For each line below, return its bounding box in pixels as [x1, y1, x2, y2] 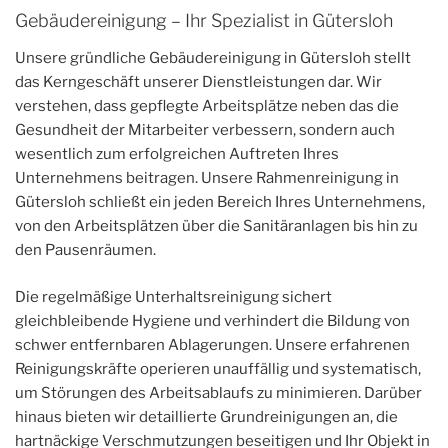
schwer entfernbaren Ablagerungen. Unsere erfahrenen [15, 335, 410, 354]
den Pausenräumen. [15, 241, 156, 260]
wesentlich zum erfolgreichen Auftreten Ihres [15, 145, 339, 164]
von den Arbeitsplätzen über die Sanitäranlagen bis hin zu [15, 217, 418, 236]
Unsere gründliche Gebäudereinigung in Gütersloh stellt [15, 49, 411, 68]
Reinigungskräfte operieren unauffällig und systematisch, [15, 359, 421, 378]
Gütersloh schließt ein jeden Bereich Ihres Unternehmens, [15, 193, 425, 212]
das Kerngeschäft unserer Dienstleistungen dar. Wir [15, 73, 382, 92]
